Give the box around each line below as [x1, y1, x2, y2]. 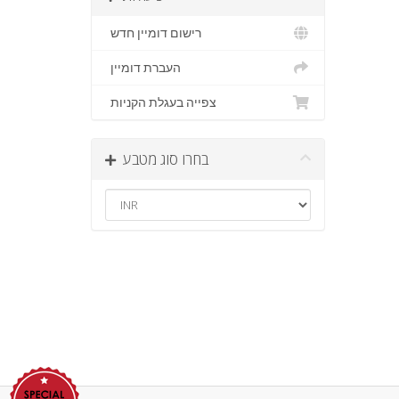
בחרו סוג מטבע [123, 149, 208, 170]
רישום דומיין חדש [110, 26, 201, 41]
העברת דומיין [110, 61, 181, 76]
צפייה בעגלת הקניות [110, 95, 216, 110]
